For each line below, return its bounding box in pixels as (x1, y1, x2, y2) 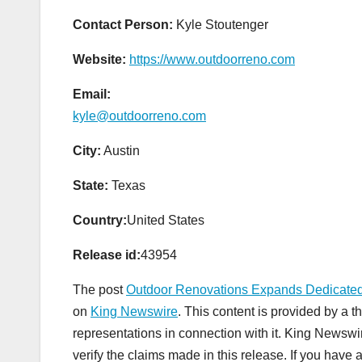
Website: (73, 52, 126, 66)
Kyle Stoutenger (173, 17, 268, 32)
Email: (73, 86, 111, 101)
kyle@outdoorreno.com (73, 108, 206, 123)
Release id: (73, 247, 141, 262)
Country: (73, 213, 127, 227)
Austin (101, 143, 140, 158)
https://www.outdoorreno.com (129, 52, 295, 66)
